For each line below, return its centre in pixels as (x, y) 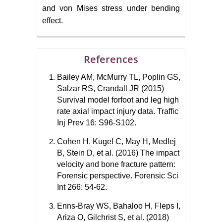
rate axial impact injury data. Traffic (118, 111)
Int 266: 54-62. (82, 187)
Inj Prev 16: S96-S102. (97, 122)
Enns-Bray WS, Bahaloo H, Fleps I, (119, 206)
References (111, 59)
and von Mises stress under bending (111, 8)
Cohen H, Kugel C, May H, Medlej (116, 141)
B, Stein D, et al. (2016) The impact (118, 153)
